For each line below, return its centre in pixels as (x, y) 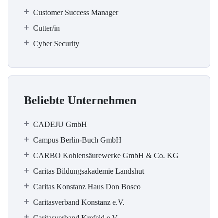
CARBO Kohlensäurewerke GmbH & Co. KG (106, 155)
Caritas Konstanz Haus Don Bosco (87, 187)
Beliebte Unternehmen (80, 100)
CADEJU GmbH (60, 124)
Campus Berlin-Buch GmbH (77, 140)
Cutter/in (46, 28)
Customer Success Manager (76, 12)
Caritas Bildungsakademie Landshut (89, 171)
